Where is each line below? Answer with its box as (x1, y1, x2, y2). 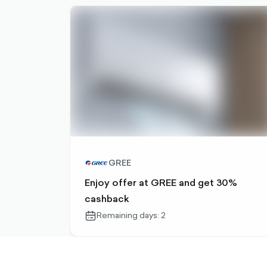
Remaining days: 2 (97, 209, 166, 221)
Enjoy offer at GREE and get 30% (85, 175, 237, 190)
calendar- (85, 209, 119, 220)
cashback (85, 191, 129, 206)
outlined (85, 220, 115, 231)
